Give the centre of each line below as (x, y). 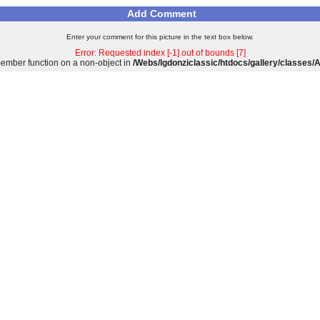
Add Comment (162, 14)
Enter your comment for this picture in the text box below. (160, 37)
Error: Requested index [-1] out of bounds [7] (160, 53)
